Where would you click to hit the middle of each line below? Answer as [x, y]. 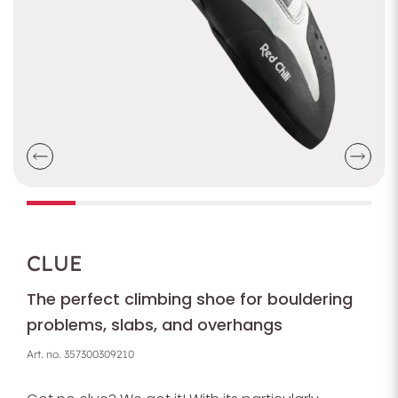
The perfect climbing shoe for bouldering [190, 299]
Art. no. [44, 354]
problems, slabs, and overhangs [155, 325]
